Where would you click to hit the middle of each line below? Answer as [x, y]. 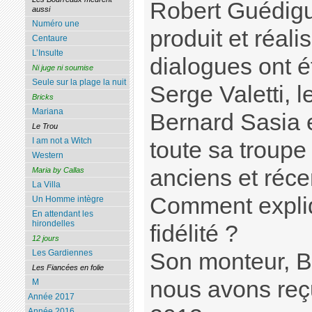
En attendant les [62, 214]
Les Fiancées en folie [68, 268]
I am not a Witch [62, 141]
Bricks [42, 97]
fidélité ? [194, 234]
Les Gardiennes [62, 253]
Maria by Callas [58, 170]
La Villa [46, 185]
